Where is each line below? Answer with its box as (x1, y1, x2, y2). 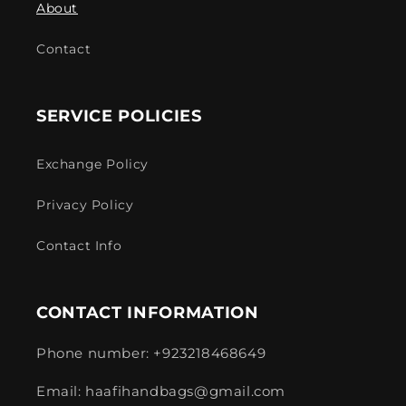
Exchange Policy (36, 156, 149, 172)
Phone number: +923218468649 (36, 344, 266, 362)
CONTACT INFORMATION (36, 303, 259, 322)
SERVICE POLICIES (36, 106, 202, 125)
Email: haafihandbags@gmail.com (36, 382, 285, 400)
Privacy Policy (36, 197, 134, 213)
